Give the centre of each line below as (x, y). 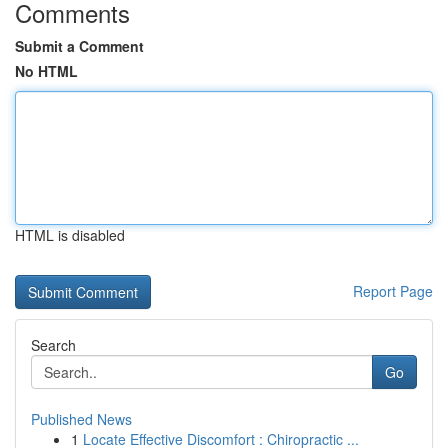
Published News (81, 419)
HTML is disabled (70, 235)
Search (53, 345)
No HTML (46, 71)
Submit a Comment (79, 46)
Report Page (393, 291)
